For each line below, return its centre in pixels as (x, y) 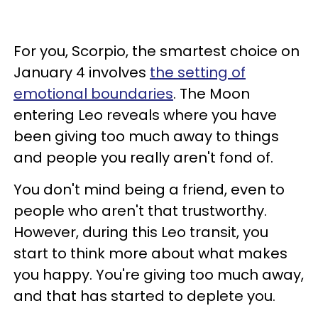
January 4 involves (82, 72)
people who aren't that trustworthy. (140, 211)
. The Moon (212, 94)
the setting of (198, 72)
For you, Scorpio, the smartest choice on (157, 51)
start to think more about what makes (150, 253)
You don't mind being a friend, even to (149, 190)
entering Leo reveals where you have (145, 115)
